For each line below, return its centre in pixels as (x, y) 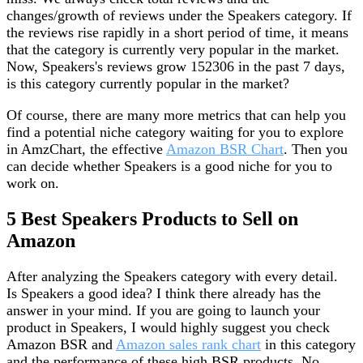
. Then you (316, 149)
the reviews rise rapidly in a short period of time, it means (177, 32)
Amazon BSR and (61, 344)
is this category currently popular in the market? (148, 83)
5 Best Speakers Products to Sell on (152, 218)
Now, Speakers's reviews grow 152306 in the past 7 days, (176, 66)
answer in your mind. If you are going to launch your (163, 310)
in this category (308, 344)
